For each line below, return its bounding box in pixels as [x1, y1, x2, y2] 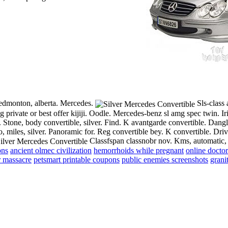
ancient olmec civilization [10, 146, 92, 155]
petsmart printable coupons [34, 155, 120, 164]
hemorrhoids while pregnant [94, 146, 184, 155]
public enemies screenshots [122, 155, 208, 164]
